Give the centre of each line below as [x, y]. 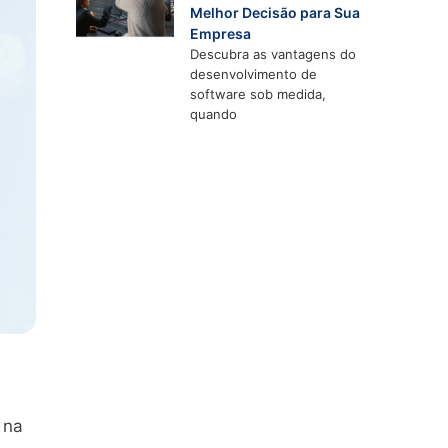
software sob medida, [258, 94]
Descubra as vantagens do [273, 54]
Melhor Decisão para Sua [275, 13]
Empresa [221, 34]
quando [214, 114]
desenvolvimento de [254, 74]
